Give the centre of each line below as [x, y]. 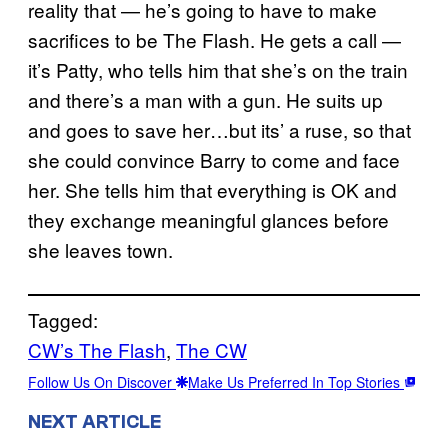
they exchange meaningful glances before [208, 220]
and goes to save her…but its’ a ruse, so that [219, 130]
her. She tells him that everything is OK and [212, 190]
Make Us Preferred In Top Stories [296, 382]
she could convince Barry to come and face [214, 160]
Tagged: [63, 320]
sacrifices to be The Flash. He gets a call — [214, 40]
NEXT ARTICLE [94, 422]
